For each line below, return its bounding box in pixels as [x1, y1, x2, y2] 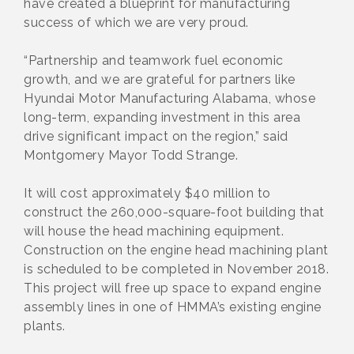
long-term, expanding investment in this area [24, 109, 300, 125]
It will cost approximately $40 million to [24, 185, 271, 201]
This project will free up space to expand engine [24, 280, 321, 296]
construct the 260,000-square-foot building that [24, 204, 325, 220]
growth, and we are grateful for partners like [24, 71, 296, 87]
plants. [24, 318, 66, 333]
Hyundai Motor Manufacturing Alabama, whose [24, 90, 315, 106]
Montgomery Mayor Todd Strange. [24, 147, 238, 163]
